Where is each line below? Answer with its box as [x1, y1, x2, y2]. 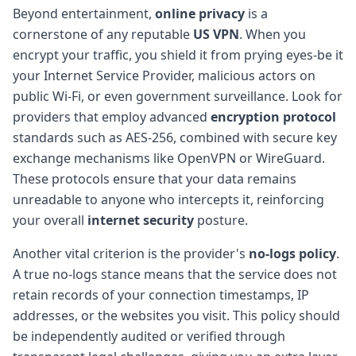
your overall [13, 211, 87, 229]
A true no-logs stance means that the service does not [13, 265, 337, 283]
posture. [194, 211, 248, 229]
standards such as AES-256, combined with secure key [13, 128, 337, 146]
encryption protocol [211, 107, 336, 126]
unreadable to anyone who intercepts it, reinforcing [13, 190, 324, 208]
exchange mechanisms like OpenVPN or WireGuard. [13, 149, 325, 167]
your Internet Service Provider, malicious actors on [13, 66, 315, 84]
